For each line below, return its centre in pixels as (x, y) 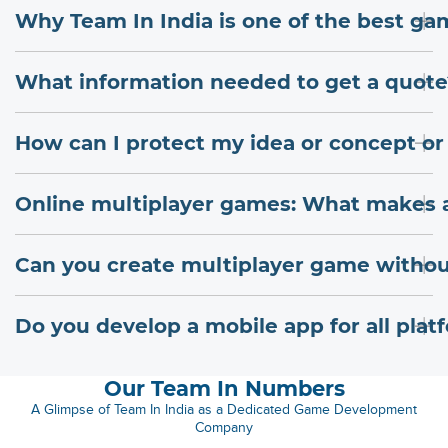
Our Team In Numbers (224, 388)
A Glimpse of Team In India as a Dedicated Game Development (224, 409)
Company (224, 427)
